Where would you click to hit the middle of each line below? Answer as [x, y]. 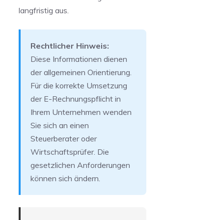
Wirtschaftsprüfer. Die [70, 152]
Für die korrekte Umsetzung [79, 85]
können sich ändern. [65, 178]
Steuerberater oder [64, 138]
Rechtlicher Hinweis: [70, 46]
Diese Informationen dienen [79, 59]
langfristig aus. [44, 10]
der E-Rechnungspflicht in [76, 99]
